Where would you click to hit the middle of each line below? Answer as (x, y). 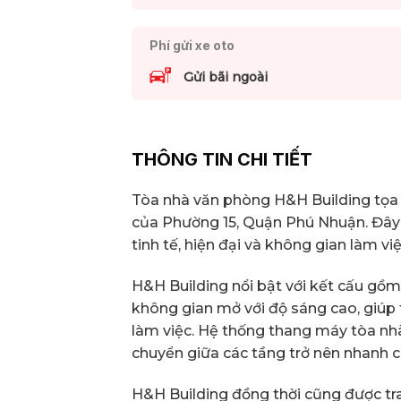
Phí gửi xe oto (192, 46)
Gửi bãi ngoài (225, 77)
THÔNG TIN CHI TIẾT (222, 159)
